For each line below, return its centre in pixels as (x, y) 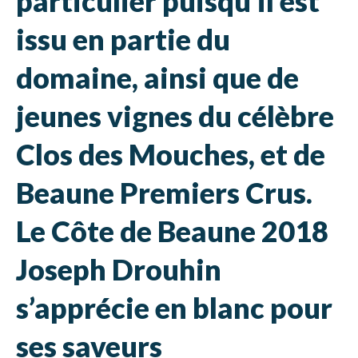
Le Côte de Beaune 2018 (172, 231)
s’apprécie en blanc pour (174, 307)
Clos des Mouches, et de (171, 154)
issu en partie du (123, 39)
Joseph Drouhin (119, 269)
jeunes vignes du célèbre (175, 115)
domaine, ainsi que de (157, 77)
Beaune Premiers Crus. (164, 192)
